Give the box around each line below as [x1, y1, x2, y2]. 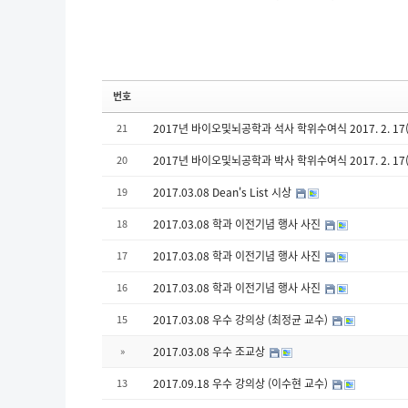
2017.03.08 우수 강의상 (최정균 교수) [153, 311, 331, 328]
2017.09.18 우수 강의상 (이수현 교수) [153, 374, 331, 392]
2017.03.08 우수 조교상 [153, 342, 268, 360]
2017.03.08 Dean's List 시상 [153, 183, 294, 200]
